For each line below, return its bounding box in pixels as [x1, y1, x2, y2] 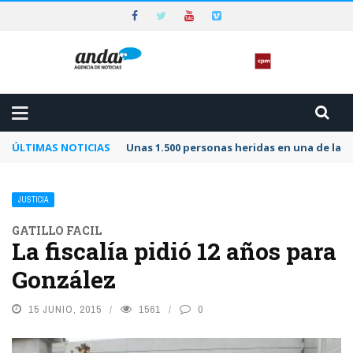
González [12, 264, 116, 295]
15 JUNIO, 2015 [28, 303, 102, 317]
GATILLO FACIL [12, 223, 102, 239]
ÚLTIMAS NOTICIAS [12, 140, 110, 155]
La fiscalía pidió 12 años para [12, 236, 336, 267]
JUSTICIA [18, 195, 48, 206]
